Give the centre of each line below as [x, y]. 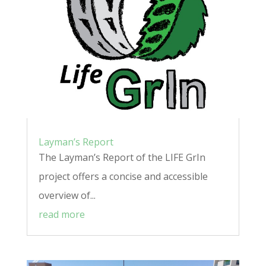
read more [61, 214]
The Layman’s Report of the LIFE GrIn [122, 157]
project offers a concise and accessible [123, 176]
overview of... [67, 195]
